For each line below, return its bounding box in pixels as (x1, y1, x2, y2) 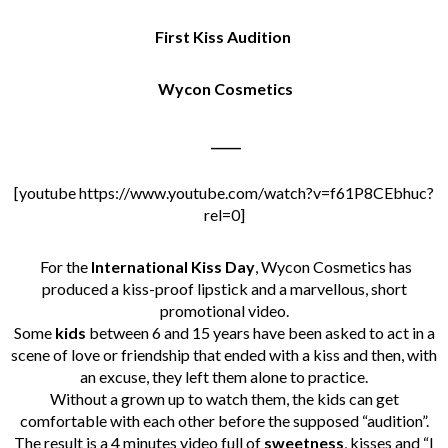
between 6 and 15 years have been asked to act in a (85, 322, 435, 342)
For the (39, 256, 91, 276)
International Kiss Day (90, 256, 255, 276)
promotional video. (159, 300, 289, 320)
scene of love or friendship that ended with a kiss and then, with (11, 344, 437, 364)
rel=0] (203, 204, 245, 224)
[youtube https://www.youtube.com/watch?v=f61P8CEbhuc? (14, 182, 434, 202)
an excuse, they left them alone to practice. (80, 366, 368, 386)
